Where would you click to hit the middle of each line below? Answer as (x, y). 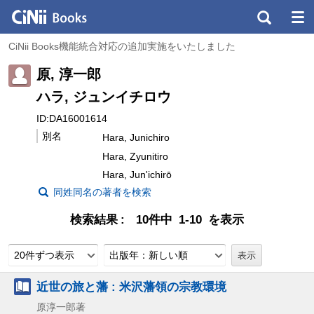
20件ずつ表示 (44, 255)
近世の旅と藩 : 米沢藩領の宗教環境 (131, 287)
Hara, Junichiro (136, 137)
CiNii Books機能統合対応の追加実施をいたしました (122, 46)
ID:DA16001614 (72, 118)
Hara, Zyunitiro (135, 156)
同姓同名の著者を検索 (102, 192)
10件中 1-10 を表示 (190, 220)
